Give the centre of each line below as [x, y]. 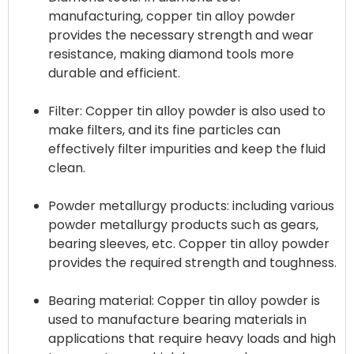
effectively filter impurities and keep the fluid [187, 149]
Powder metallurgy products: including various [191, 206]
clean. [67, 168]
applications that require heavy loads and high [192, 339]
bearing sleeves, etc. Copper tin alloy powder [189, 244]
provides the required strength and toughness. [192, 263]
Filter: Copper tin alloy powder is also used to [187, 111]
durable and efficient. [114, 73]
